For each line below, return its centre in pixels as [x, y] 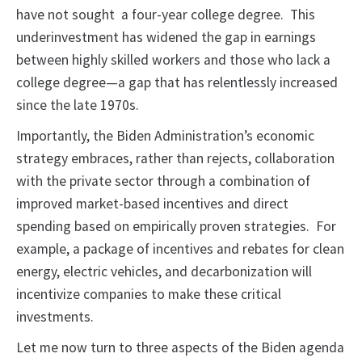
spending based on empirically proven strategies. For [176, 227]
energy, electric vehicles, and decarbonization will [164, 272]
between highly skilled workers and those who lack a [173, 60]
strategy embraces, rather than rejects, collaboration [175, 159]
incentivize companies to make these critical [149, 295]
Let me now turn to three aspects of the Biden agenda [180, 348]
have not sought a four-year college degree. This [166, 15]
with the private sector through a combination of [163, 181]
